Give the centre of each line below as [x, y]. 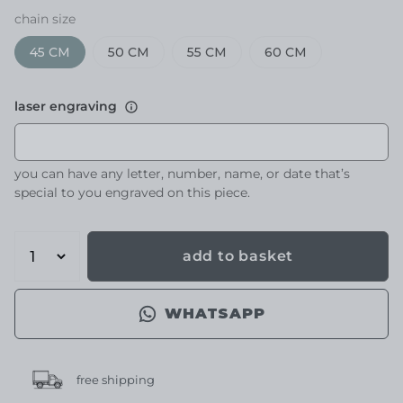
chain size [45, 19]
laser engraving [66, 106]
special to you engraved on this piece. [132, 193]
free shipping [115, 380]
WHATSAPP [215, 313]
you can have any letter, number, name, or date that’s [182, 174]
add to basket [238, 256]
